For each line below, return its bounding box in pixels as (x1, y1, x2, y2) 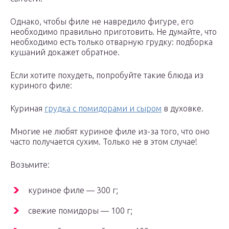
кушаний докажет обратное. (10, 48, 120, 57)
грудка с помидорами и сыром (44, 104, 162, 113)
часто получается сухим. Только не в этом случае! (10, 137, 197, 147)
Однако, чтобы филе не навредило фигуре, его (10, 17, 194, 27)
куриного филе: (10, 81, 72, 90)
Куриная (10, 104, 44, 113)
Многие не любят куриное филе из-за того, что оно (10, 127, 210, 136)
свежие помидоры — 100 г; (28, 206, 132, 216)
